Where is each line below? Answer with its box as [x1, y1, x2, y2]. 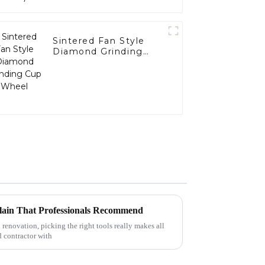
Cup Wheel [53, 57, 107, 68]
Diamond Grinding [53, 46, 143, 57]
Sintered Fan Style [53, 35, 145, 47]
